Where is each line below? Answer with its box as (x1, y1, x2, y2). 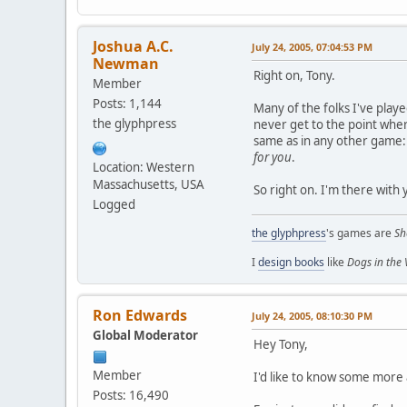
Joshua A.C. (93, 36, 174, 57)
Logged (93, 196, 135, 213)
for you (253, 149, 292, 166)
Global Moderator (93, 327, 198, 344)
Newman (93, 54, 159, 74)
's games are (326, 225, 394, 242)
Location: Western (93, 159, 194, 176)
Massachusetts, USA (93, 176, 204, 194)
